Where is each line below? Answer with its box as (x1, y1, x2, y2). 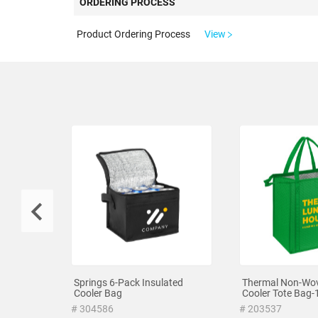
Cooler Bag (74, 287, 122, 299)
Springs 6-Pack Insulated (74, 276, 183, 288)
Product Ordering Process (77, 28, 190, 40)
